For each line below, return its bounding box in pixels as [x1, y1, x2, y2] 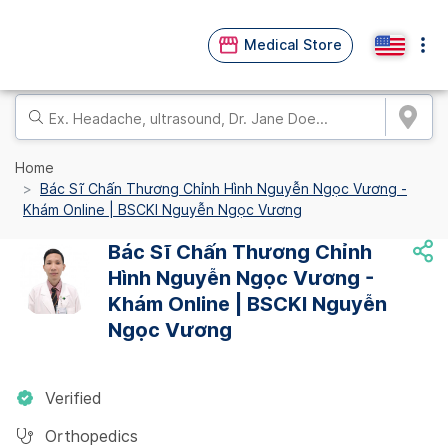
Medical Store [244, 36, 342, 53]
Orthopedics [45, 427, 138, 446]
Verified [45, 389, 102, 408]
